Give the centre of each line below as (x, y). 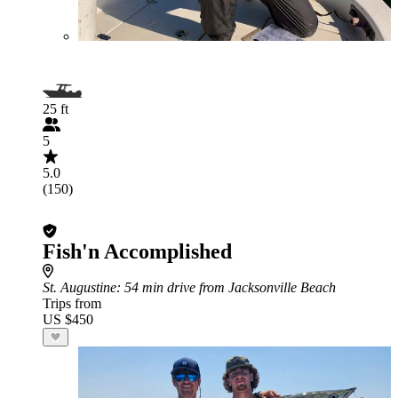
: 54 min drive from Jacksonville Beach (226, 287)
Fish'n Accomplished (137, 251)
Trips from (72, 303)
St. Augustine (80, 287)
